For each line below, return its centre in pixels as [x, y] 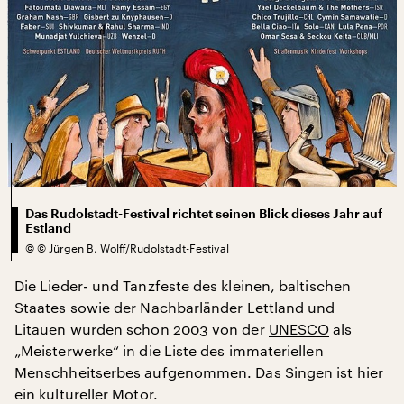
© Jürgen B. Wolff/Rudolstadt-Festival [133, 248]
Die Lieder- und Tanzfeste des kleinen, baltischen [183, 285]
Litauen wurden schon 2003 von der [142, 328]
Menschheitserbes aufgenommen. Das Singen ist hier [199, 372]
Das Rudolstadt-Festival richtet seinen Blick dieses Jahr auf [204, 213]
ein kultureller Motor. [86, 393]
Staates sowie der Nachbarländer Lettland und [175, 307]
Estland [48, 228]
